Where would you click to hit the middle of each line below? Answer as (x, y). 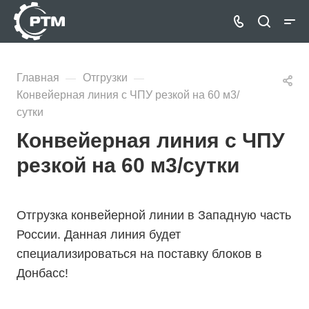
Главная (38, 78)
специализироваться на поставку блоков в (139, 254)
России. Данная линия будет (99, 235)
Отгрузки (105, 78)
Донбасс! (44, 273)
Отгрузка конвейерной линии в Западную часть (154, 215)
